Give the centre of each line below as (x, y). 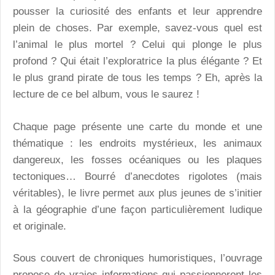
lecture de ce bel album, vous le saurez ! (106, 95)
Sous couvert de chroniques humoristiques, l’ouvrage (137, 258)
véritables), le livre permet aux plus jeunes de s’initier (137, 193)
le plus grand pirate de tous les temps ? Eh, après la (137, 78)
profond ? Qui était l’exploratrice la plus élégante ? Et (137, 61)
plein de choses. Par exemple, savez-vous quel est (137, 28)
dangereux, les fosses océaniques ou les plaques (137, 160)
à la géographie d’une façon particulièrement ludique (137, 209)
